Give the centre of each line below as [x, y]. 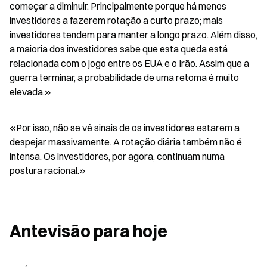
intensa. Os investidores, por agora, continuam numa [117, 156]
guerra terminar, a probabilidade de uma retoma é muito [124, 77]
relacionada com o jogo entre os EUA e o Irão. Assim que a [129, 63]
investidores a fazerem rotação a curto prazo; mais [116, 20]
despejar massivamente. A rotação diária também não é [126, 142]
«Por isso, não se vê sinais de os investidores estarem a [125, 127]
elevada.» [30, 91]
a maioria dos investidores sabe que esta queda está [119, 49]
